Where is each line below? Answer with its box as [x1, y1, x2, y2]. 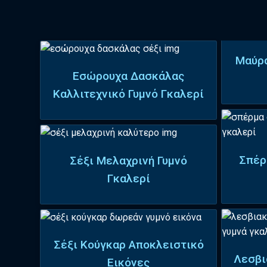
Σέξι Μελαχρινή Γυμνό [70, 153, 188, 167]
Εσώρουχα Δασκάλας [73, 69, 185, 83]
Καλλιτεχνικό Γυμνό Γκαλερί [53, 87, 204, 101]
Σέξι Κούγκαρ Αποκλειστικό [53, 237, 204, 252]
